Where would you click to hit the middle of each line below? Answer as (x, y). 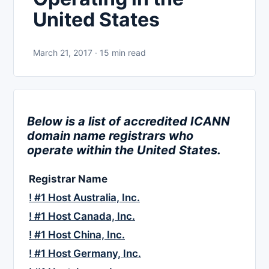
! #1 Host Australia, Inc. (84, 198)
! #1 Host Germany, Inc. (85, 254)
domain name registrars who (110, 136)
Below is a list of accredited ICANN (128, 122)
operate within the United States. (124, 150)
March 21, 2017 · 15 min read (89, 52)
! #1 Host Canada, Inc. (82, 216)
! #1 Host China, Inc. (77, 235)
